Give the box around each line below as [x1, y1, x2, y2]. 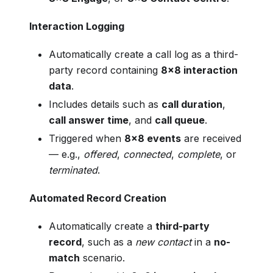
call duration [161, 97, 222, 110]
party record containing [49, 63, 161, 76]
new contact [135, 235, 191, 248]
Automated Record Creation [29, 191, 166, 204]
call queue [155, 113, 205, 126]
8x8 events [124, 132, 181, 144]
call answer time [49, 113, 129, 126]
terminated [49, 163, 97, 176]
